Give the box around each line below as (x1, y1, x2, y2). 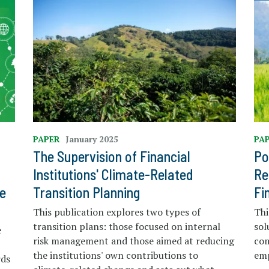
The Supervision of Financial (32, 148, 190, 166)
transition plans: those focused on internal (32, 220, 220, 234)
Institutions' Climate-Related (32, 166, 193, 184)
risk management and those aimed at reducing (32, 234, 234, 248)
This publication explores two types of (32, 205, 201, 219)
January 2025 (65, 133, 118, 145)
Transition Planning (32, 184, 140, 202)
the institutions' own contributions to (32, 249, 198, 262)
